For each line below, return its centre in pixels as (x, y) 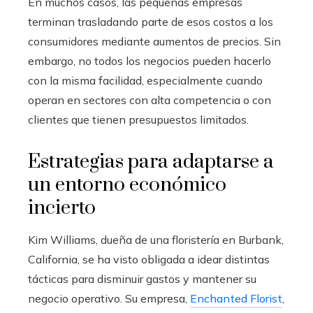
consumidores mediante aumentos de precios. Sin (154, 41)
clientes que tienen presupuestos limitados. (138, 119)
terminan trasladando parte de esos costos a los (151, 21)
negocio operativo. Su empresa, (109, 298)
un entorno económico (127, 184)
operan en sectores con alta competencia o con (150, 100)
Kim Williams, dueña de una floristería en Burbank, (156, 239)
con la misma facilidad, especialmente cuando (145, 80)
